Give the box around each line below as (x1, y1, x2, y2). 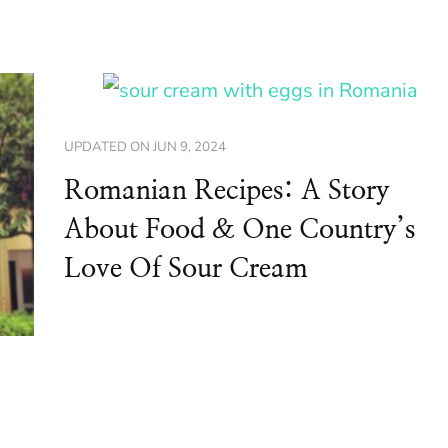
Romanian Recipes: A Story (63, 177, 390, 204)
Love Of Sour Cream (63, 255, 308, 282)
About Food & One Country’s (63, 216, 415, 243)
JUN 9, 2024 (152, 137, 226, 156)
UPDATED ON (63, 137, 153, 156)
